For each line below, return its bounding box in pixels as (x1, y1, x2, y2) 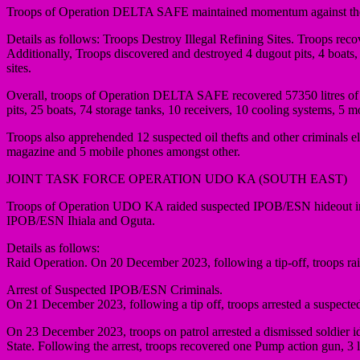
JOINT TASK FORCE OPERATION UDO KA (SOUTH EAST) (6, 171, 347, 186)
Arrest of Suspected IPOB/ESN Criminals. (6, 282, 223, 297)
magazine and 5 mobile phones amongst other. (6, 144, 240, 158)
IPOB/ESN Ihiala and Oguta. (6, 213, 155, 227)
